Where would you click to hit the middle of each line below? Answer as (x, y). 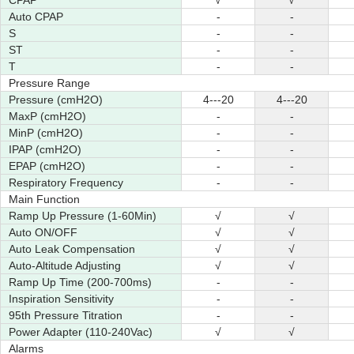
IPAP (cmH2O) (45, 149)
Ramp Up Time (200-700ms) (80, 282)
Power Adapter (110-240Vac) (81, 332)
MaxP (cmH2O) (47, 116)
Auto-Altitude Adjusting (65, 265)
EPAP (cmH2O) (47, 166)
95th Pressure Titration (66, 315)
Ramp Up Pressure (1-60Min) (83, 216)
